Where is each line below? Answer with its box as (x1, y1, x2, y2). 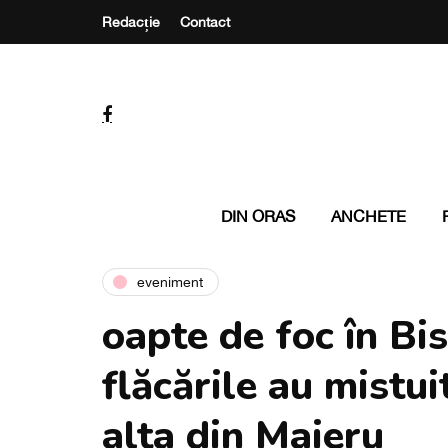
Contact (180, 14, 230, 30)
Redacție (102, 14, 160, 30)
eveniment (137, 273, 203, 290)
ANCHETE (330, 207, 406, 225)
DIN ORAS (220, 207, 295, 225)
